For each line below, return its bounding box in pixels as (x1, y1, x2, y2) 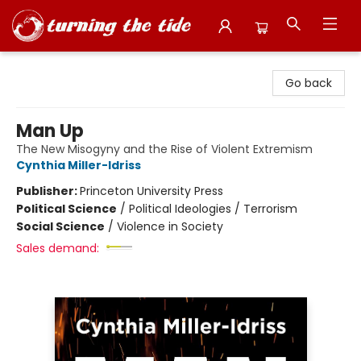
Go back (285, 75, 332, 91)
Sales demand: (16, 240, 99, 256)
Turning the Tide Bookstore (12, 57, 164, 73)
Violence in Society (117, 218, 223, 234)
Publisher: (16, 183, 80, 199)
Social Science (16, 218, 105, 234)
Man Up (16, 118, 84, 143)
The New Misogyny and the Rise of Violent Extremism (16, 141, 313, 157)
